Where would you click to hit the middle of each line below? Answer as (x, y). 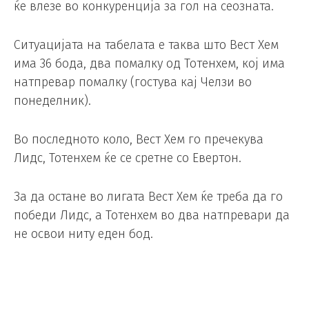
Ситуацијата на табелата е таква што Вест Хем (146, 44)
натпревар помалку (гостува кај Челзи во (133, 82)
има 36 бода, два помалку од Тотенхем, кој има (149, 63)
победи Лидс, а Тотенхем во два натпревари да (152, 215)
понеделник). (52, 100)
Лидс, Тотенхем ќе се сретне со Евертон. (128, 158)
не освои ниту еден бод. (83, 233)
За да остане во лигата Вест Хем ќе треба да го (148, 196)
